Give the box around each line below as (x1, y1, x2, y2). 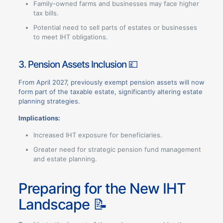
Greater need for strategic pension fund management (33, 145, 201, 154)
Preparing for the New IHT (18, 179, 186, 197)
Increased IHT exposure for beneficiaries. (33, 131, 162, 139)
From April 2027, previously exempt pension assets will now (18, 78, 205, 87)
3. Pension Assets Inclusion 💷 (18, 59, 137, 71)
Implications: (18, 114, 60, 122)
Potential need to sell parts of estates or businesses (33, 23, 197, 32)
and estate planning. (33, 155, 97, 163)
